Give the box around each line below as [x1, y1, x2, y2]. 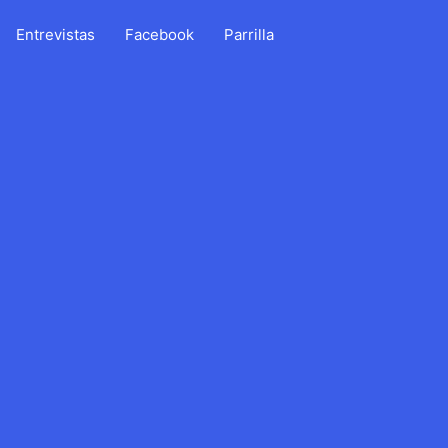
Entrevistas [16, 25, 95, 44]
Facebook [125, 25, 194, 44]
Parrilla [224, 25, 274, 44]
